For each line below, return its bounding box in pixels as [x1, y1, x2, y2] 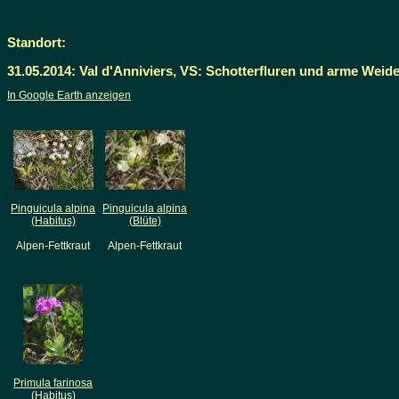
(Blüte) [128, 215, 161, 228]
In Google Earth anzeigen [7, 89, 131, 102]
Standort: [7, 36, 66, 50]
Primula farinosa [13, 377, 93, 390]
